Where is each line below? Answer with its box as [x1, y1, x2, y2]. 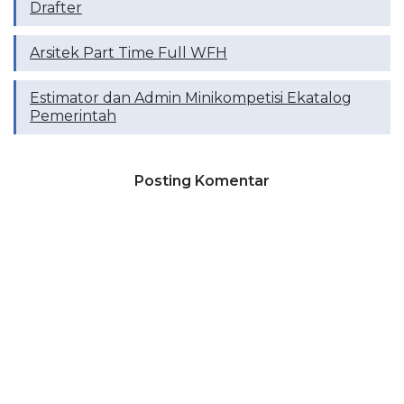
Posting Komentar [134, 171, 270, 189]
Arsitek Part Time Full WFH [30, 43, 227, 61]
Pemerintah [30, 106, 116, 124]
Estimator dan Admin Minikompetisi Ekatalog [30, 88, 352, 106]
